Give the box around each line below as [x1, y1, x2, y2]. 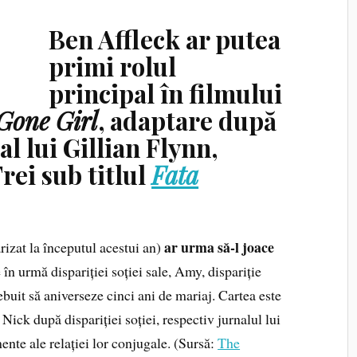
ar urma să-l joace [164, 237, 275, 258]
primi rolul [49, 49, 177, 84]
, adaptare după [98, 104, 277, 138]
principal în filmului [49, 76, 283, 111]
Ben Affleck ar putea [49, 22, 281, 57]
